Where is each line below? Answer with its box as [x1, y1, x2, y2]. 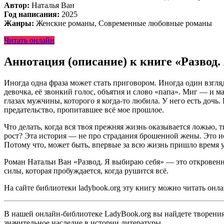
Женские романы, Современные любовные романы [34, 18, 212, 27]
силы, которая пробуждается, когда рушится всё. [4, 166, 168, 175]
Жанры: [4, 18, 34, 27]
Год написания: [4, 9, 59, 18]
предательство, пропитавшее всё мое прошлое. [4, 105, 164, 114]
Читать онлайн [4, 35, 54, 44]
